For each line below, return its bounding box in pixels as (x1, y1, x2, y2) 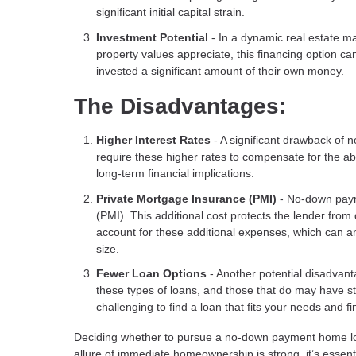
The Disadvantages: (74, 93, 286, 118)
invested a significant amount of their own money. (96, 64, 344, 77)
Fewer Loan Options (96, 267, 207, 281)
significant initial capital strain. (96, 6, 245, 19)
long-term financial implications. (96, 167, 254, 180)
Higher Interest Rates (96, 133, 211, 147)
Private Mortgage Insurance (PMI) (96, 192, 277, 205)
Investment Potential (96, 30, 211, 44)
